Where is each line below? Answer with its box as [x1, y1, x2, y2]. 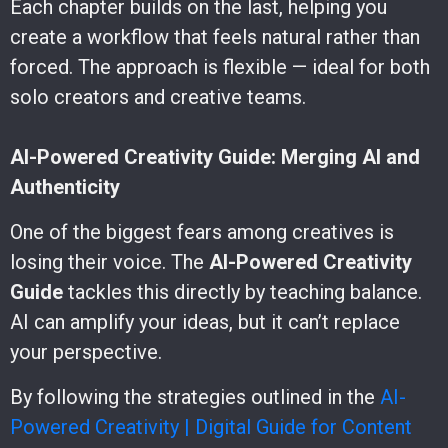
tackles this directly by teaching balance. [63, 279, 422, 304]
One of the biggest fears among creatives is [10, 219, 394, 244]
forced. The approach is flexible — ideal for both [10, 54, 430, 79]
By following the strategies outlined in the [10, 384, 380, 409]
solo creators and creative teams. [10, 84, 306, 109]
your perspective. [10, 339, 162, 364]
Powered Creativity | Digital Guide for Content [10, 414, 412, 439]
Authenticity [10, 174, 120, 199]
